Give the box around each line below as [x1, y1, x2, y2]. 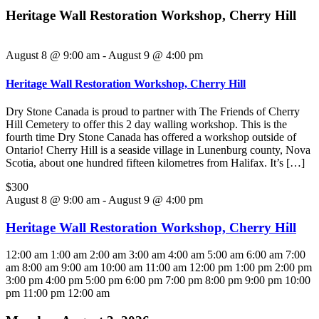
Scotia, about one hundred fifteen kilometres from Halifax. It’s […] [6, 156, 305, 169]
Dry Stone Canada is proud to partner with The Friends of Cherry [6, 105, 300, 117]
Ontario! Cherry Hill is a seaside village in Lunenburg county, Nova [6, 143, 310, 156]
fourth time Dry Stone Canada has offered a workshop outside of [6, 130, 296, 143]
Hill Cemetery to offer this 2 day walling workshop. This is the [6, 117, 287, 130]
